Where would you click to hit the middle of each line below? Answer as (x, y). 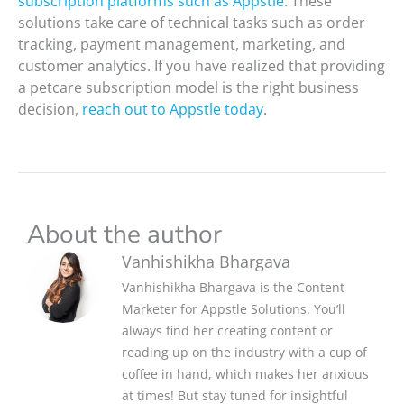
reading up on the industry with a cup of (244, 353)
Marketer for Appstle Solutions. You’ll (234, 309)
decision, (50, 110)
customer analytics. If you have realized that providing (202, 66)
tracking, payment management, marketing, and (182, 45)
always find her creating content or (227, 331)
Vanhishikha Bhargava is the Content (233, 288)
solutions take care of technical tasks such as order (192, 23)
